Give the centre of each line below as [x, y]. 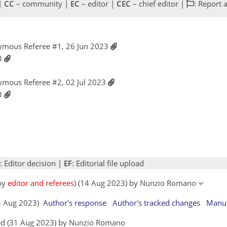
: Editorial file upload [108, 163]
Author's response [75, 202]
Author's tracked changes [156, 202]
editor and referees [41, 183]
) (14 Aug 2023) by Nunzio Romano [136, 183]
